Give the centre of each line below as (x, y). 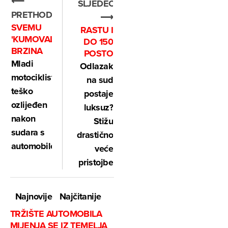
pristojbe (95, 162)
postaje (98, 93)
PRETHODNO (38, 15)
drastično (95, 135)
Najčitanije (80, 196)
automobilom (37, 146)
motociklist (33, 78)
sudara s (28, 133)
